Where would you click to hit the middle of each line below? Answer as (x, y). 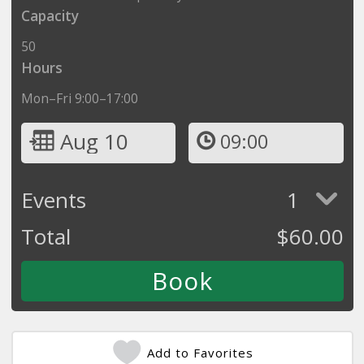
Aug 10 (94, 141)
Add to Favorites (200, 352)
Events (53, 199)
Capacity (50, 15)
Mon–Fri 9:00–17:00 (79, 98)
